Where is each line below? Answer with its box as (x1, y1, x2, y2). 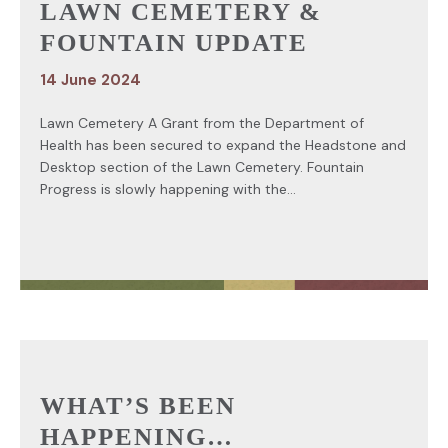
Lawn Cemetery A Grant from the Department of (40, 113, 364, 132)
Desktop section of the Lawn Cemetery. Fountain (40, 157, 364, 176)
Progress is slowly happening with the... (40, 179, 296, 198)
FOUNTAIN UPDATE (40, 28, 308, 56)
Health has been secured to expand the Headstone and (40, 135, 406, 154)
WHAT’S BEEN (40, 391, 236, 419)
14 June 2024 (40, 69, 141, 90)
